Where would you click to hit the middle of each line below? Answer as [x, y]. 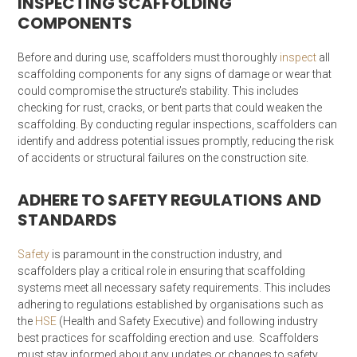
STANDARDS [68, 220]
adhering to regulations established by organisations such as [171, 304]
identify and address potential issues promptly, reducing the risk [176, 141]
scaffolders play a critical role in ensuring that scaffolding [162, 271]
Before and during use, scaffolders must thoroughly [149, 57]
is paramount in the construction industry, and [167, 254]
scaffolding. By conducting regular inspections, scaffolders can [178, 124]
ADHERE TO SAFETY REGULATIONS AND [170, 200]
